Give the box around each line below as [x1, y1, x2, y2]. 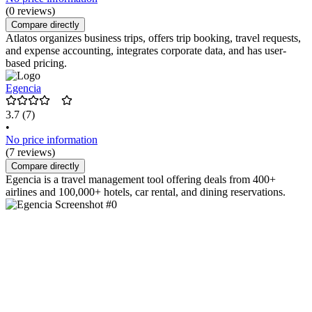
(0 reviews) [6, 5, 55, 17]
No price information [6, 134, 97, 146]
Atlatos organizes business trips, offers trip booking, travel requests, [6, 32, 301, 45]
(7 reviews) [6, 146, 55, 159]
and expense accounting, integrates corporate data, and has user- [6, 45, 286, 57]
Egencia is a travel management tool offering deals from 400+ [6, 173, 276, 186]
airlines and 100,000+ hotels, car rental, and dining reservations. [6, 186, 286, 198]
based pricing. [6, 57, 67, 70]
